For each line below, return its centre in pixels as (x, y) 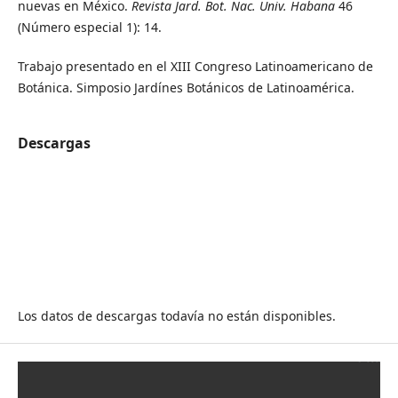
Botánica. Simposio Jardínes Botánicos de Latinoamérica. (186, 87)
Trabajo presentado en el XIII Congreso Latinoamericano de (195, 66)
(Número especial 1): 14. (89, 27)
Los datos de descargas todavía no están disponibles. (176, 316)
